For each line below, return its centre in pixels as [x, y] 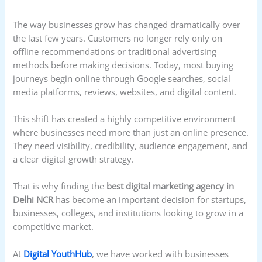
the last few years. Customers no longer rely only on [118, 38]
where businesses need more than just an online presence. [131, 132]
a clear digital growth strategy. [74, 159]
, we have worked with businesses [161, 254]
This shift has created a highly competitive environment [125, 119]
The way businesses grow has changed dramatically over [127, 24]
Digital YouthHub [58, 254]
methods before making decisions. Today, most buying [123, 65]
